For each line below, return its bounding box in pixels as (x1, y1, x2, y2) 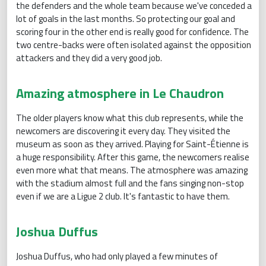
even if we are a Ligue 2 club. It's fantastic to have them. (16, 189, 230, 203)
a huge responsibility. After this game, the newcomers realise (16, 150, 249, 164)
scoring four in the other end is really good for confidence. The (16, 24, 249, 39)
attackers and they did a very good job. (16, 50, 162, 65)
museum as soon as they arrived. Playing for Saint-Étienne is (16, 137, 249, 151)
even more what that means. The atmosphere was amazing (16, 163, 248, 177)
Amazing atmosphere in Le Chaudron (16, 83, 227, 103)
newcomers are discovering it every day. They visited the (16, 123, 230, 138)
